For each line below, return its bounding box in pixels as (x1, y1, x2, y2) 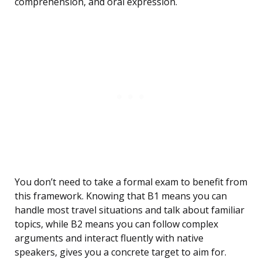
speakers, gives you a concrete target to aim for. (15, 246, 226, 259)
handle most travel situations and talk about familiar (15, 204, 244, 217)
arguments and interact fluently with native (15, 232, 204, 245)
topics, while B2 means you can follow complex (15, 218, 218, 231)
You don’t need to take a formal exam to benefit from (15, 175, 247, 189)
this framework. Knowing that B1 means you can (15, 189, 227, 203)
